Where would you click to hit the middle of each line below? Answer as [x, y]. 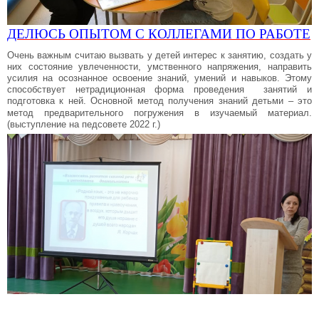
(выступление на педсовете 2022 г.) [84, 125]
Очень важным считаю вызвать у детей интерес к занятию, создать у [159, 56]
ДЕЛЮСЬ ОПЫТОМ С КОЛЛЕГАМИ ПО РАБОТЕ [159, 34]
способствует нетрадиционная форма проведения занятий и [159, 90]
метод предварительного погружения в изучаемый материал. [159, 113]
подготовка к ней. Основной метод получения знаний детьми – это [159, 101]
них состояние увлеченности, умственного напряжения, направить [159, 67]
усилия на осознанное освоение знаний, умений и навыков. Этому [159, 78]
